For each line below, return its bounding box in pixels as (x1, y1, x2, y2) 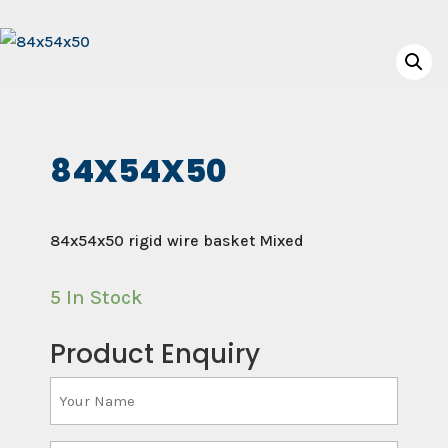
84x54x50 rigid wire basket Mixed (50, 231, 304, 250)
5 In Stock (50, 286, 143, 309)
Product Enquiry (50, 336, 260, 372)
